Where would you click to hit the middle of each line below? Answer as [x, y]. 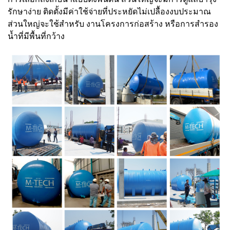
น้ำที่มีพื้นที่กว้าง [37, 36]
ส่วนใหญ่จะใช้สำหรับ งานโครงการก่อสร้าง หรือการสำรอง [113, 24]
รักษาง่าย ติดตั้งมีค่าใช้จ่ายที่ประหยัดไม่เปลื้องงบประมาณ [109, 11]
